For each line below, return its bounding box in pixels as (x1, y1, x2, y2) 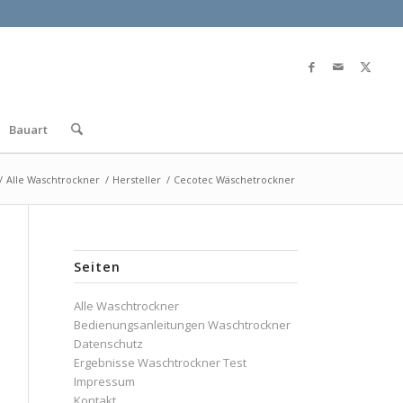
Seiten (74, 258, 121, 275)
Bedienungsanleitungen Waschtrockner (74, 317, 291, 333)
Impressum (74, 373, 136, 390)
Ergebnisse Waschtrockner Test (74, 354, 247, 371)
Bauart (8, 121, 48, 138)
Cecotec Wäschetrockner (173, 173, 295, 186)
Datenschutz (74, 336, 144, 352)
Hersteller (112, 173, 161, 186)
